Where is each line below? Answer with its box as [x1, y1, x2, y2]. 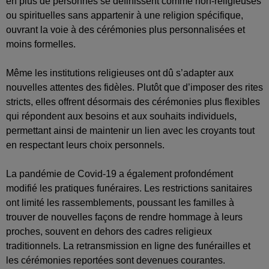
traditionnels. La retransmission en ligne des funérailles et [6, 240, 250, 251]
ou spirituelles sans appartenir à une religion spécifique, [6, 10, 243, 20]
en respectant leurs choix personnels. [6, 139, 165, 150]
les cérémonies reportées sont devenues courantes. [6, 255, 225, 265]
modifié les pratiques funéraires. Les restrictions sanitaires [6, 183, 252, 193]
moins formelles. [6, 38, 76, 49]
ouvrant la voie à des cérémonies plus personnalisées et [6, 24, 245, 35]
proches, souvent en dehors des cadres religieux [6, 226, 212, 237]
